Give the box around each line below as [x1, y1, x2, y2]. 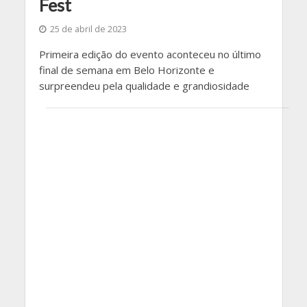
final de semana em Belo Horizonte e [38, 63, 214, 77]
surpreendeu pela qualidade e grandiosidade [38, 79, 249, 93]
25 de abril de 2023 [49, 23, 127, 36]
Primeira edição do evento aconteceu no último [38, 47, 261, 62]
